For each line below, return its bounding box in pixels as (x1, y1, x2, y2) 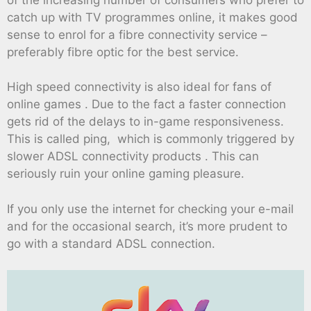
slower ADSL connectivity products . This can (7, 149, 259, 164)
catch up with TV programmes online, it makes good (7, 10, 298, 24)
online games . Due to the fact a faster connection (7, 97, 286, 112)
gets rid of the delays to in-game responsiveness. (7, 115, 284, 129)
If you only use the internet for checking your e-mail (7, 201, 294, 216)
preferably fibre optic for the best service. (7, 44, 239, 59)
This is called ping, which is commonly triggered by (7, 132, 294, 146)
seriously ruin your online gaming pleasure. (7, 167, 244, 181)
